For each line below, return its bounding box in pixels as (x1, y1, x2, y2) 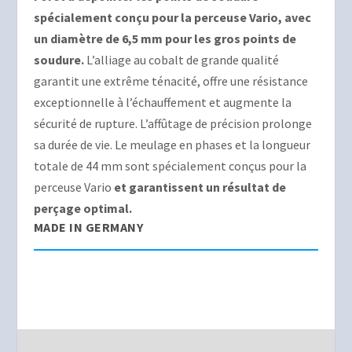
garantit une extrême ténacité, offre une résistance (33, 73, 308, 90)
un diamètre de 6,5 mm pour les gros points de (33, 31, 296, 47)
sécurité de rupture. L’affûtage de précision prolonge (33, 115, 312, 132)
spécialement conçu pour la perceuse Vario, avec (33, 9, 311, 26)
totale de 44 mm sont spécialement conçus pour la (33, 158, 306, 174)
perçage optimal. (33, 200, 132, 217)
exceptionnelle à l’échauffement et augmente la (33, 94, 291, 111)
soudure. (33, 52, 84, 68)
